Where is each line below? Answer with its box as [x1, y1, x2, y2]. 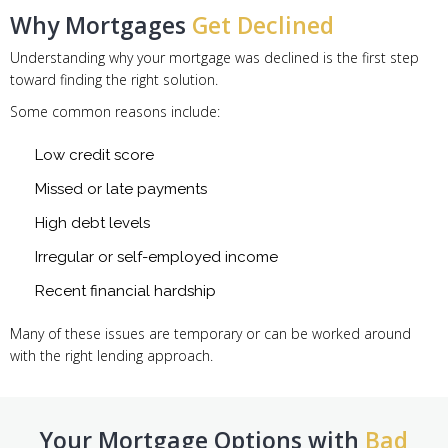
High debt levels [35, 214, 150, 233]
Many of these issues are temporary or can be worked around [10, 324, 411, 344]
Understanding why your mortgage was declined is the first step [10, 48, 419, 68]
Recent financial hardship [35, 282, 216, 301]
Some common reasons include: [10, 102, 220, 122]
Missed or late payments [35, 180, 207, 199]
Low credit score [35, 146, 154, 165]
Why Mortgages [10, 9, 192, 42]
